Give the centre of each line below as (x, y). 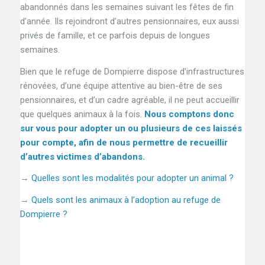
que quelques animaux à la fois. (81, 114)
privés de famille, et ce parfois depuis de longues (115, 35)
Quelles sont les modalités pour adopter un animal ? (132, 178)
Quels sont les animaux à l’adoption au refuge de (126, 200)
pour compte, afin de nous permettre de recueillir (124, 142)
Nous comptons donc (188, 114)
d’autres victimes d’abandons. (82, 156)
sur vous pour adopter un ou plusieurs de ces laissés (131, 128)
